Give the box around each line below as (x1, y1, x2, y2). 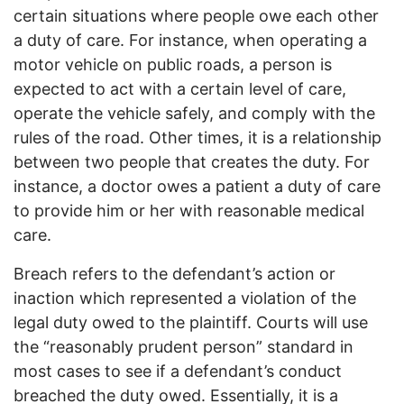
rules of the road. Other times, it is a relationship (14, 128, 381, 148)
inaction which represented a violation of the (14, 289, 356, 308)
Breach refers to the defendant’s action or (14, 264, 335, 284)
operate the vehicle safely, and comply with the (14, 104, 375, 124)
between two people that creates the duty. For (14, 152, 370, 172)
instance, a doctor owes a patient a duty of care (14, 177, 381, 197)
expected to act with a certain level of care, (14, 79, 346, 99)
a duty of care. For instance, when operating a (14, 31, 367, 50)
